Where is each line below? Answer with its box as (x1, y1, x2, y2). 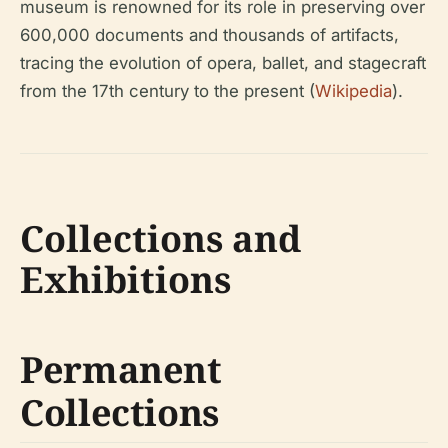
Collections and (20, 214, 301, 264)
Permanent (20, 345, 222, 395)
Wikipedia (315, 81, 392, 102)
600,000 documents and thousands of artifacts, (20, 25, 399, 46)
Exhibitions (20, 255, 231, 305)
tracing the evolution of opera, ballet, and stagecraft (20, 53, 426, 74)
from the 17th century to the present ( (20, 81, 315, 102)
